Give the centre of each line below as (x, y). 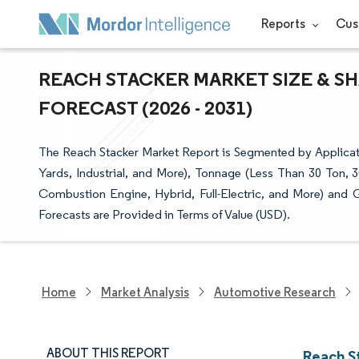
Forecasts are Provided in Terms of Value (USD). (164, 214)
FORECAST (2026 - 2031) (145, 107)
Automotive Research (275, 292)
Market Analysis (145, 292)
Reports (284, 24)
